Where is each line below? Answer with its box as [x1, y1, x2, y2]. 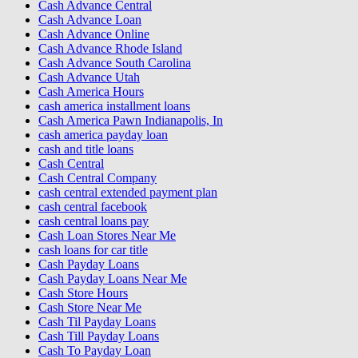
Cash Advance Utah [38, 70, 140, 85]
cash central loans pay [38, 214, 149, 229]
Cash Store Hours [38, 286, 128, 300]
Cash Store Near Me [38, 300, 141, 315]
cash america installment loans [38, 99, 190, 113]
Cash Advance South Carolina [38, 56, 191, 70]
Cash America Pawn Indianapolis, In [38, 113, 223, 128]
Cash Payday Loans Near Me [38, 272, 187, 286]
